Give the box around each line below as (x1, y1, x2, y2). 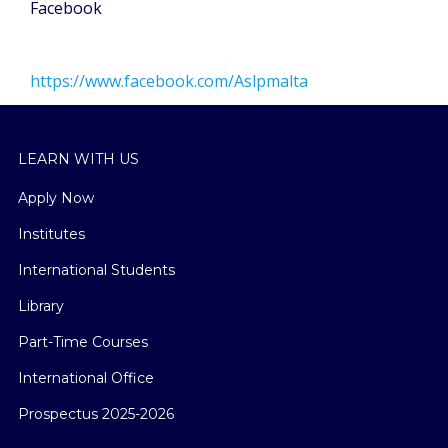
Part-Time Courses (18, 332, 148, 351)
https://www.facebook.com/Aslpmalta (30, 69, 308, 92)
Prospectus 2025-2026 (18, 404, 174, 423)
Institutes (18, 224, 85, 243)
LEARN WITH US (18, 149, 139, 168)
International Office (18, 368, 154, 387)
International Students (18, 260, 175, 279)
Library (18, 296, 64, 315)
